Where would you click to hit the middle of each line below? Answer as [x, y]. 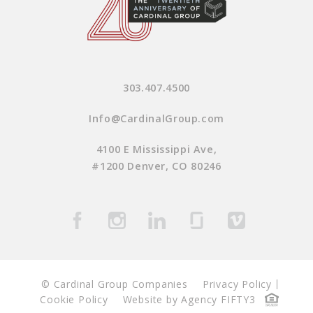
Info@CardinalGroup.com [156, 119]
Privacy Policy [237, 284]
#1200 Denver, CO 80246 [156, 166]
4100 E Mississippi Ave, [156, 150]
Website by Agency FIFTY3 [189, 300]
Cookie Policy [74, 300]
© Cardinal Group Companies [115, 284]
